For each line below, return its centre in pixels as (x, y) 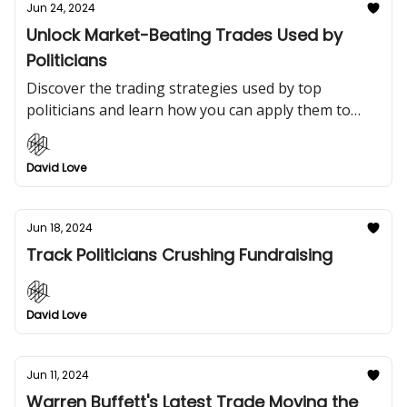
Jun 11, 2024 (58, 375)
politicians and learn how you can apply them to (189, 110)
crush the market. (86, 132)
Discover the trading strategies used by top (174, 88)
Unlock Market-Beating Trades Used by (184, 35)
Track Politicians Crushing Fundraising (179, 255)
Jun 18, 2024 (60, 228)
